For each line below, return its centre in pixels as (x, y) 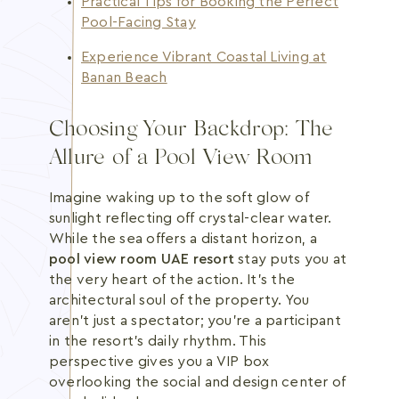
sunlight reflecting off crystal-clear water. (191, 218)
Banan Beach (124, 77)
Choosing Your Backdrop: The (191, 130)
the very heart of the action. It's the (172, 280)
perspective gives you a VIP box (159, 362)
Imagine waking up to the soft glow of (179, 198)
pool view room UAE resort (142, 259)
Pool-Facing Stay (138, 22)
